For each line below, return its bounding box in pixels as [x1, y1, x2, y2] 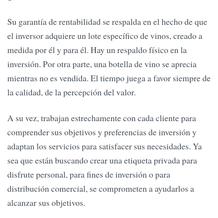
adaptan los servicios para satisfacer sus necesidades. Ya [7, 140, 202, 152]
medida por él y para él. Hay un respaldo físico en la [7, 44, 187, 56]
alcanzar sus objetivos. [7, 197, 85, 209]
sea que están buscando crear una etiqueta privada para [7, 154, 197, 166]
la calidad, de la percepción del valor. [7, 86, 136, 98]
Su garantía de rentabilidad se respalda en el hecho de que [7, 16, 207, 28]
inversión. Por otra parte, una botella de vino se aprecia [7, 58, 197, 70]
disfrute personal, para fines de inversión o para [7, 168, 170, 181]
